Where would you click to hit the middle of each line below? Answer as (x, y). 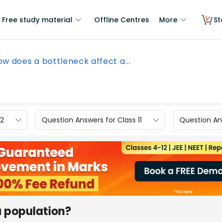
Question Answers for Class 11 (92, 120)
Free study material (37, 20)
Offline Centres (122, 20)
